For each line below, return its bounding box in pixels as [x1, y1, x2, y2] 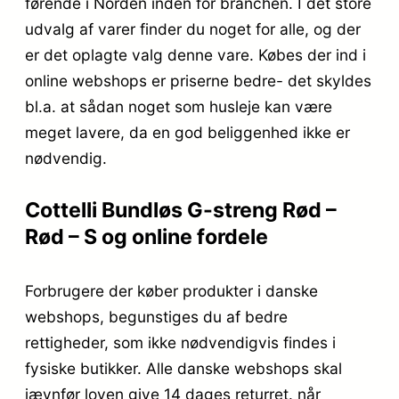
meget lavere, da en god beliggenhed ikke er [25, 123, 350, 142]
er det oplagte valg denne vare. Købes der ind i [25, 45, 366, 65]
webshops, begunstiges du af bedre [25, 307, 288, 327]
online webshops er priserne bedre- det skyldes [25, 71, 371, 91]
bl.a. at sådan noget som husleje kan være [25, 97, 332, 117]
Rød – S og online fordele [25, 224, 268, 250]
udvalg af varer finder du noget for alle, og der [25, 20, 361, 39]
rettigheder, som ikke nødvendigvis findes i [25, 333, 336, 353]
